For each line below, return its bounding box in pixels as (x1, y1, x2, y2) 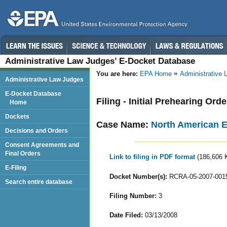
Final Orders (5, 150, 41, 157)
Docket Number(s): (109, 172, 167, 180)
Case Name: (96, 119, 151, 130)
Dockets (5, 113, 29, 120)
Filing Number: (109, 192, 157, 200)
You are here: (96, 70, 138, 78)
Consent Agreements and (5, 141, 79, 148)
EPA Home (140, 70, 172, 78)
